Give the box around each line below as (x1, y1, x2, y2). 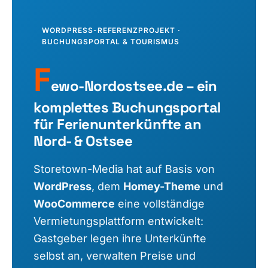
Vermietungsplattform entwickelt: (33, 215, 203, 228)
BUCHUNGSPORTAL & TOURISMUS (42, 37, 179, 47)
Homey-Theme (123, 180, 200, 193)
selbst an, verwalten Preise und (33, 249, 196, 263)
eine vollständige (115, 197, 205, 211)
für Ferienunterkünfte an (33, 115, 202, 134)
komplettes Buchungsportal (33, 98, 221, 117)
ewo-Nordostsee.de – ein (50, 77, 217, 96)
